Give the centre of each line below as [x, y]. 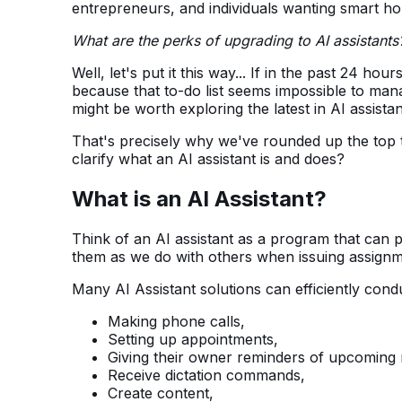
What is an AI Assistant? [199, 199]
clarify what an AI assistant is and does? [208, 159]
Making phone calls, [176, 322]
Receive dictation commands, [206, 376]
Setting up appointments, [193, 340]
